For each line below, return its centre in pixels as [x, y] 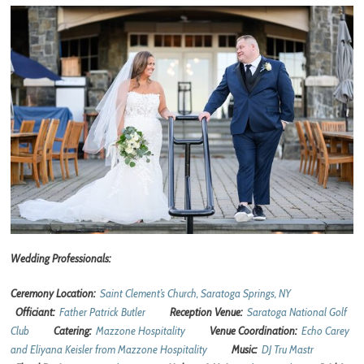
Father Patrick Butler [103, 312]
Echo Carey [326, 330]
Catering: [75, 330]
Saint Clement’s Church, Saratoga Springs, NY [197, 293]
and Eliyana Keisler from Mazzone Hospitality [109, 349]
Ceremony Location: [56, 293]
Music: [247, 349]
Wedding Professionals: [61, 259]
